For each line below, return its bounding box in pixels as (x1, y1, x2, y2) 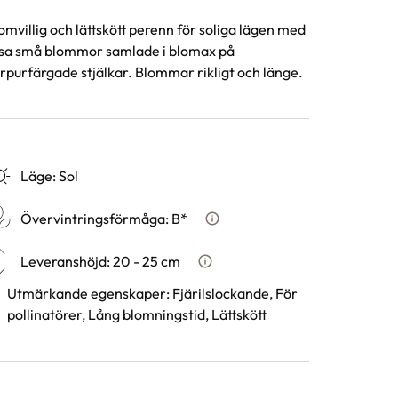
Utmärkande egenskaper (7, 284, 167, 302)
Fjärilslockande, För (172, 284, 298, 302)
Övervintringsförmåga (20, 210, 165, 227)
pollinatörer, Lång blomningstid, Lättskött (7, 306, 267, 323)
